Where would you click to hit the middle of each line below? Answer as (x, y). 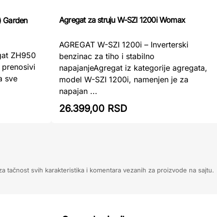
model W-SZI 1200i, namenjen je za (124, 79)
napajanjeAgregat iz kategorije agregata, (133, 68)
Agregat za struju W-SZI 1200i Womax (122, 20)
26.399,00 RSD (93, 108)
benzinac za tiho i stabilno (107, 56)
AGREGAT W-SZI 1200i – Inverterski (124, 45)
